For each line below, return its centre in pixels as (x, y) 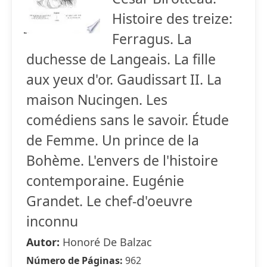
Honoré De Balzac (107, 242)
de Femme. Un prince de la (113, 140)
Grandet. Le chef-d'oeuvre (109, 201)
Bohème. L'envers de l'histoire (122, 160)
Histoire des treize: (172, 18)
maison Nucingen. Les (97, 100)
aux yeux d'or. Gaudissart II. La (124, 79)
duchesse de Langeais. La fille (121, 59)
